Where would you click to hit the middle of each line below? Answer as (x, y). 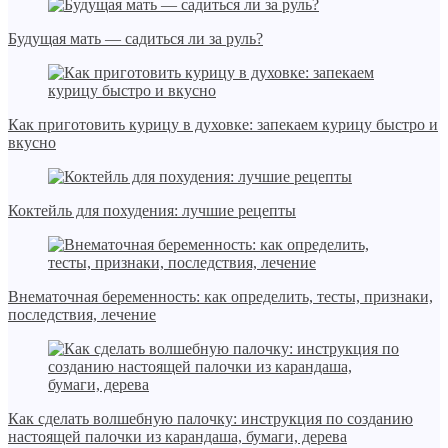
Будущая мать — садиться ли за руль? (135, 39)
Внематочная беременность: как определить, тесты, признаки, (220, 297)
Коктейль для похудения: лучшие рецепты (152, 211)
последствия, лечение (82, 315)
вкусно (32, 143)
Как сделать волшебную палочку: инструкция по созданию (210, 419)
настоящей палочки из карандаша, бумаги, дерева (177, 437)
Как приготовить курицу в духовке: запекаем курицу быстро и (223, 125)
